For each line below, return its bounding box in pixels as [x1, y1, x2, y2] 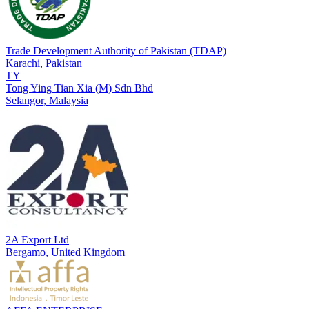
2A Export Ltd [6, 234, 69, 246]
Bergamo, [6, 246, 51, 259]
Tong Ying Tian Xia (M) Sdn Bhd [6, 82, 153, 94]
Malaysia [49, 94, 88, 107]
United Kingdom [51, 246, 125, 259]
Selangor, [6, 94, 49, 107]
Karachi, [6, 57, 46, 70]
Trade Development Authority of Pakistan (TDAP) [6, 45, 226, 57]
